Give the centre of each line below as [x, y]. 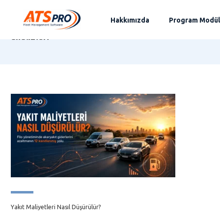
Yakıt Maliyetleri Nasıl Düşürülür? [56, 207]
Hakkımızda [130, 20]
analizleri [30, 36]
